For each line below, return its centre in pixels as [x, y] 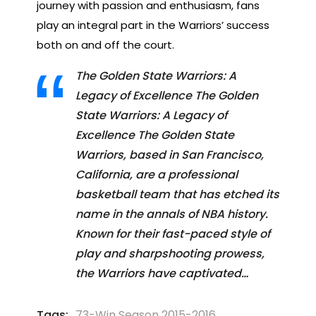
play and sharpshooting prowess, [170, 253]
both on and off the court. [105, 44]
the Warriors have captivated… [162, 273]
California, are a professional [157, 174]
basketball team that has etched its [177, 194]
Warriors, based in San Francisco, [170, 154]
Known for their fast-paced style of [173, 233]
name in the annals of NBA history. [172, 214]
